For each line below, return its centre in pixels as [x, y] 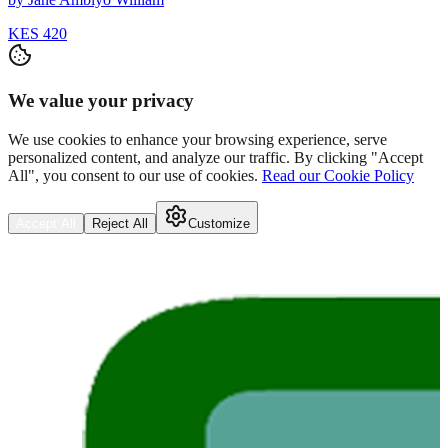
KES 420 [37, 34]
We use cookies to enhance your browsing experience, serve [197, 139]
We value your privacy [101, 100]
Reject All [120, 223]
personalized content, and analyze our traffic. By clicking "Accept [215, 157]
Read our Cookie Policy [338, 175]
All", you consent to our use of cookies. [133, 175]
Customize [219, 223]
